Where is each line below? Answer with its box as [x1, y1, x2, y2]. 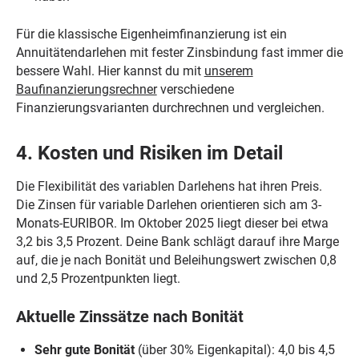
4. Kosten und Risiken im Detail [15, 142, 283, 165]
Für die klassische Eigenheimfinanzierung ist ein [15, 26, 287, 42]
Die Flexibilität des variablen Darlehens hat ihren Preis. [15, 178, 322, 194]
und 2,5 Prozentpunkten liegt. [15, 270, 180, 286]
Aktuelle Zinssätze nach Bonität [15, 308, 244, 327]
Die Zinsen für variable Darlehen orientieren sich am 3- [15, 196, 321, 212]
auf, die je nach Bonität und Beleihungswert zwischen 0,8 [15, 252, 337, 268]
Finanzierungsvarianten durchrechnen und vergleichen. [15, 99, 325, 115]
